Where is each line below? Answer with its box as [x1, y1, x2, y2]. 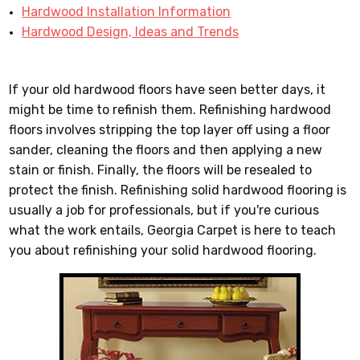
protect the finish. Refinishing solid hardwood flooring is [9, 182, 347, 198]
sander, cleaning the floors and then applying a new [9, 141, 323, 157]
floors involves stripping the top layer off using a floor [9, 121, 331, 137]
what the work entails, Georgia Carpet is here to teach [9, 222, 337, 238]
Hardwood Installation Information [22, 3, 231, 19]
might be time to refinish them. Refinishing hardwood [9, 101, 332, 117]
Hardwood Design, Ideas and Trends [22, 23, 239, 39]
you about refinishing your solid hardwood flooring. [9, 242, 317, 258]
